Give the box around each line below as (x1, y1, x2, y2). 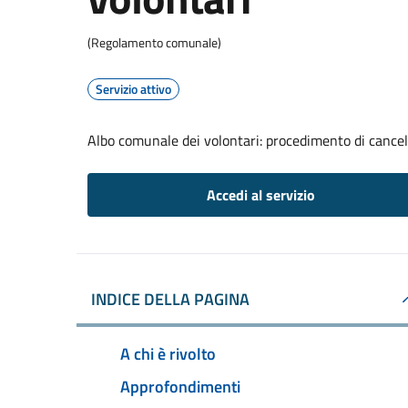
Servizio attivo (96, 79, 171, 98)
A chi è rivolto (120, 341, 216, 366)
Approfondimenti (120, 373, 240, 399)
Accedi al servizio (206, 184, 315, 206)
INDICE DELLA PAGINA (91, 287, 250, 311)
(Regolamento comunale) (87, 33, 221, 52)
